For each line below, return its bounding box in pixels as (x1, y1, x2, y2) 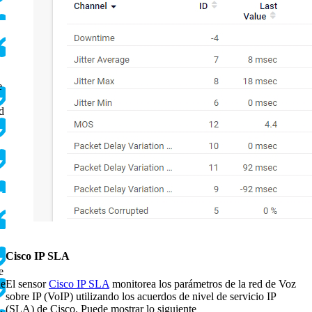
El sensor (6, 277, 49, 290)
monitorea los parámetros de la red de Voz (109, 277, 296, 290)
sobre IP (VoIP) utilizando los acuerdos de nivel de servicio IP (6, 290, 276, 302)
